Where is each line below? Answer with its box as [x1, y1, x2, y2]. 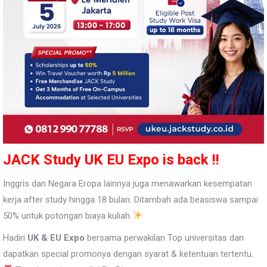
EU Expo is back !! [107, 151, 219, 168]
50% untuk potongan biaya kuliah [3, 210, 132, 221]
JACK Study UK [3, 151, 103, 168]
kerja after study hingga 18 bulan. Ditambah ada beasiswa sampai [3, 194, 258, 205]
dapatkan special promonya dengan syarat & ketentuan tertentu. [3, 248, 253, 259]
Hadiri [3, 232, 27, 243]
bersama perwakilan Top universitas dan [85, 232, 244, 243]
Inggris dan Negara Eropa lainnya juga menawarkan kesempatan [3, 178, 252, 189]
